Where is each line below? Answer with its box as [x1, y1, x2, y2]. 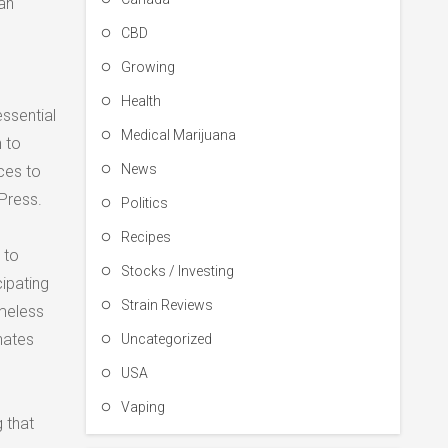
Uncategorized [120, 331, 212, 347]
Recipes [120, 229, 171, 245]
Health [120, 93, 161, 109]
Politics [120, 195, 168, 211]
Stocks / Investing [120, 263, 234, 279]
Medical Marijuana [120, 127, 236, 143]
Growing [120, 59, 175, 75]
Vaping [120, 399, 165, 415]
